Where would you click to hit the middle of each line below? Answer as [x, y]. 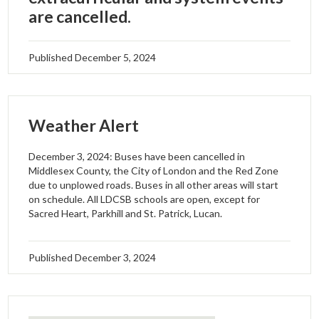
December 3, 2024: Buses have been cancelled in [137, 157]
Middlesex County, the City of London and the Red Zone [154, 171]
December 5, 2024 [116, 58]
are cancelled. [80, 17]
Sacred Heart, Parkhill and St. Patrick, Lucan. [126, 214]
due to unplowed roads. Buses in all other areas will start [154, 185]
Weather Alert [84, 125]
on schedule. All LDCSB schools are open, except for [145, 199]
